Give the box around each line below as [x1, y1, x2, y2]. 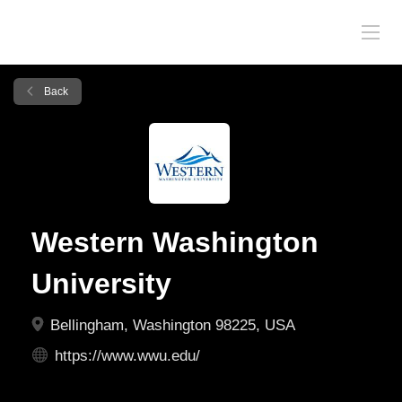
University [31, 267, 171, 300]
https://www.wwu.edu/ [55, 347, 200, 364]
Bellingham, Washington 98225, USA [46, 317, 295, 334]
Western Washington [31, 226, 319, 258]
